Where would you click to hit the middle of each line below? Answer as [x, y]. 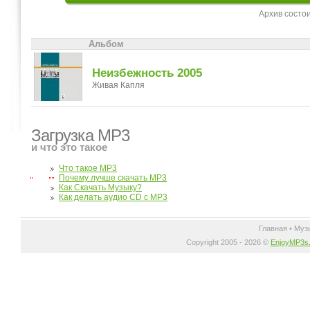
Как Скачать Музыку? [100, 187]
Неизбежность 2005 [147, 73]
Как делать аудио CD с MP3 [113, 197]
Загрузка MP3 [80, 135]
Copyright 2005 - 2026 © [228, 242]
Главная [273, 228]
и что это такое [69, 147]
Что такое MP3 [88, 168]
